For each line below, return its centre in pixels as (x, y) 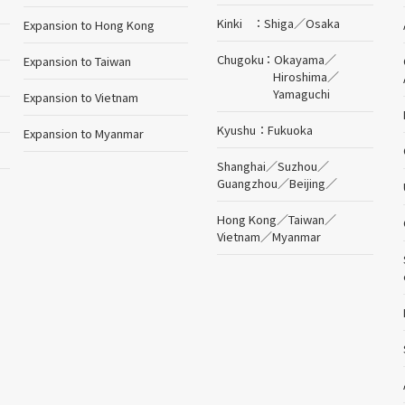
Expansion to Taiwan (78, 61)
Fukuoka (291, 129)
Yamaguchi (302, 93)
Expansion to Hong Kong (89, 24)
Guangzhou (248, 183)
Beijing (308, 183)
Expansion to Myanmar (84, 133)
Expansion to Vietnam (81, 97)
